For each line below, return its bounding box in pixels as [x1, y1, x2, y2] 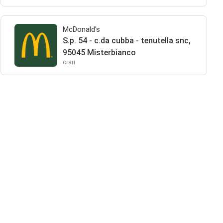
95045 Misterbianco [62, 48, 136, 57]
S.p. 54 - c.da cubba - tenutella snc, [62, 36, 191, 45]
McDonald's [62, 25, 100, 34]
